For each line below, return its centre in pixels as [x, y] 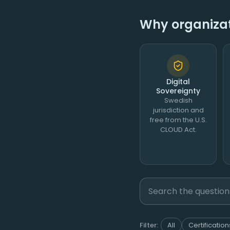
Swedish [178, 101]
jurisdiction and [178, 110]
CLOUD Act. [178, 130]
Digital [178, 82]
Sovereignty [178, 91]
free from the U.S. [178, 120]
